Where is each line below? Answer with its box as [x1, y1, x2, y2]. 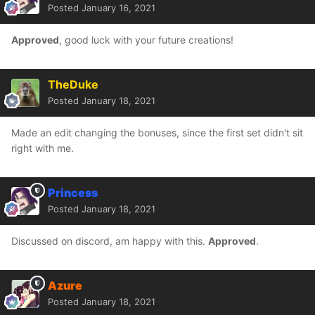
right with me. [11, 142, 74, 155]
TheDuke [48, 77, 98, 92]
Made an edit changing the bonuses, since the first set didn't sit [11, 127, 303, 139]
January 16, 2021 [82, 2, 155, 14]
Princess [48, 186, 98, 200]
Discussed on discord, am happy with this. [11, 235, 208, 247]
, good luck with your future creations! [59, 34, 233, 46]
